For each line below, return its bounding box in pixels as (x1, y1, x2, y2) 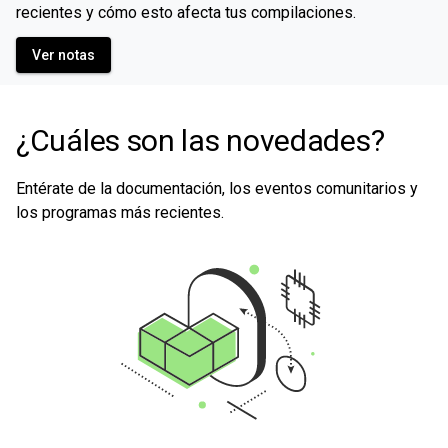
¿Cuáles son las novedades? (16, 123, 385, 158)
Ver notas (32, 47, 95, 63)
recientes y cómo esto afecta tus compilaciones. (16, 3, 356, 22)
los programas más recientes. (16, 203, 224, 222)
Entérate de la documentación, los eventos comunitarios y (16, 179, 418, 198)
